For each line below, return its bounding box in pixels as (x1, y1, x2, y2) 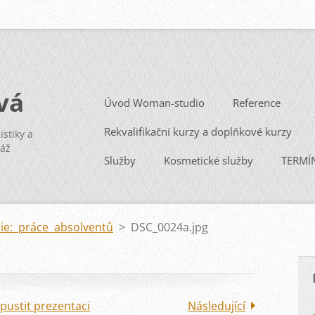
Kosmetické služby (164, 153, 253, 167)
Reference (233, 96, 281, 110)
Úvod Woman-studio (104, 96, 205, 110)
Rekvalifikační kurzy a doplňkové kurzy (104, 124, 292, 139)
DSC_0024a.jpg (131, 219, 208, 235)
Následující (188, 298, 246, 314)
